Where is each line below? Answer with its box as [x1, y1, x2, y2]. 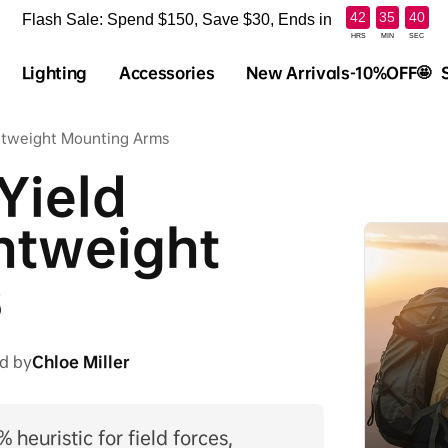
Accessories [118, 63, 215, 84]
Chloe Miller [32, 351, 130, 372]
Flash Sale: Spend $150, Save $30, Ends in [21, 10, 332, 28]
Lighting [21, 63, 87, 84]
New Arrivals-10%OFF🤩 [246, 63, 432, 84]
